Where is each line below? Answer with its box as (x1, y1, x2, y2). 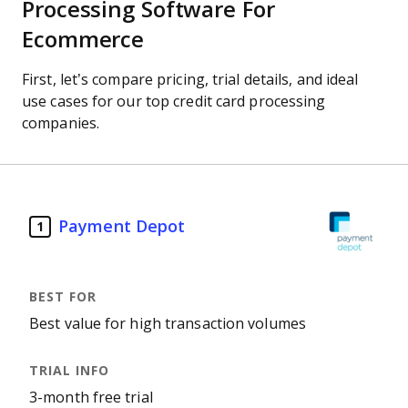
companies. (22, 116, 99, 131)
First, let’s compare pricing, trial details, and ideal (22, 72, 359, 87)
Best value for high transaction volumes (29, 316, 306, 331)
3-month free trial (29, 390, 153, 405)
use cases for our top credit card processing (22, 94, 326, 109)
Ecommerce (22, 27, 145, 52)
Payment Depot (58, 217, 186, 236)
